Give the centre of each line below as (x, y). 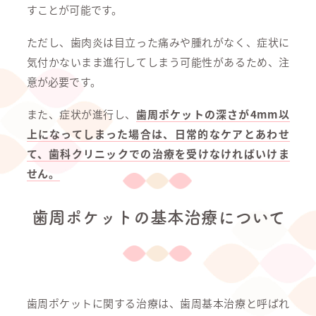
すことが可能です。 (74, 10)
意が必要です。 (64, 81)
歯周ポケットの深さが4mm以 (213, 114)
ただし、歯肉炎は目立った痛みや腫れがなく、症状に (158, 42)
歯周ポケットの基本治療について (158, 217)
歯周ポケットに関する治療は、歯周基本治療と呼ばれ (158, 303)
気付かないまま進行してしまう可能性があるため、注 (158, 62)
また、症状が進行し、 (81, 114)
